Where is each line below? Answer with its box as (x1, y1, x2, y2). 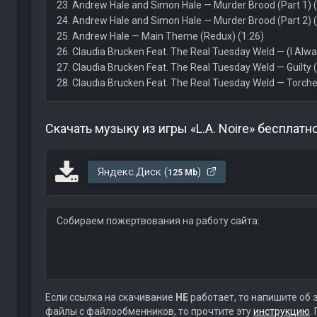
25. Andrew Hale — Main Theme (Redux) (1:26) (56, 30, 264, 42)
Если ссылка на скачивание (45, 292, 175, 303)
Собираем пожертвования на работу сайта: (56, 215, 260, 226)
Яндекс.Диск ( (97, 166, 168, 178)
